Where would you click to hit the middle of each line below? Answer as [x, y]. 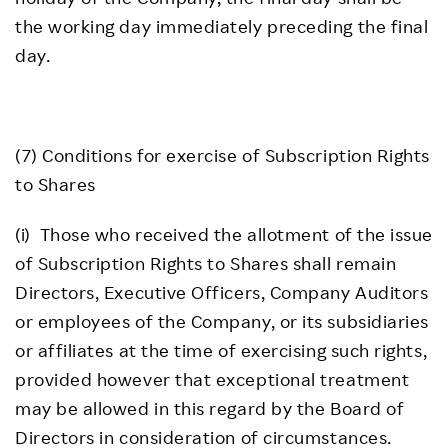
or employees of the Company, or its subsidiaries [222, 321]
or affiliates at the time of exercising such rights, [221, 350]
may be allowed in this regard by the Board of [210, 408]
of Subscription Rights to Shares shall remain [206, 263]
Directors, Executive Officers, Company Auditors [222, 292]
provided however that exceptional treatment [212, 379]
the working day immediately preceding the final [222, 26]
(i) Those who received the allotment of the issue [224, 234]
